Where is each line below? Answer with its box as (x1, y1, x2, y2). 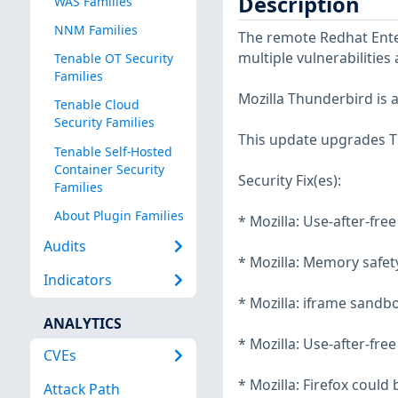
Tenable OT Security (53, 50, 173, 68)
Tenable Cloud (53, 96, 139, 114)
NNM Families (53, 21, 138, 39)
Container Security (53, 160, 164, 178)
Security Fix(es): (237, 171, 341, 191)
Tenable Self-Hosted (53, 142, 172, 160)
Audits (43, 236, 86, 257)
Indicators (43, 270, 112, 291)
